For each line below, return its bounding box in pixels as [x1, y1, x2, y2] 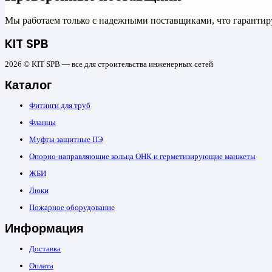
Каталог [5, 76, 52, 93]
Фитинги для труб [29, 100, 90, 110]
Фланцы [29, 117, 56, 127]
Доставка [29, 243, 61, 253]
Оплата [29, 260, 53, 270]
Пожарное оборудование [29, 202, 115, 212]
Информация [5, 219, 84, 237]
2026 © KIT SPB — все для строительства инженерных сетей [5, 59, 213, 69]
